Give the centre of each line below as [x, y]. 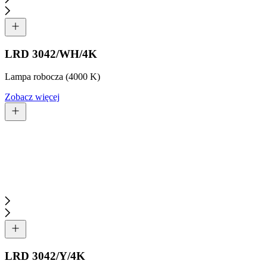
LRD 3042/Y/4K [45, 256]
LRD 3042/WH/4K [51, 54]
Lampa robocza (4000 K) [52, 77]
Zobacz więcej [32, 97]
